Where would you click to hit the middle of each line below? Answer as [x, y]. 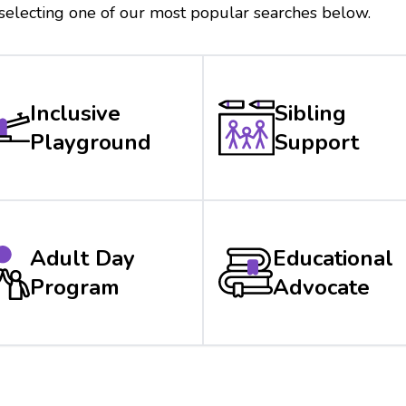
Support [316, 142]
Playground [90, 142]
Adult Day [82, 258]
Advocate [321, 287]
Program [74, 287]
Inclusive [75, 113]
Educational [333, 258]
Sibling [310, 113]
